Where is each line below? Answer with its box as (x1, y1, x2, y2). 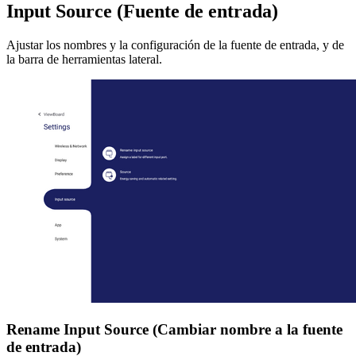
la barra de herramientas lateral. (6, 52, 162, 66)
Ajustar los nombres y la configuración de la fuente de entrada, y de (6, 37, 344, 52)
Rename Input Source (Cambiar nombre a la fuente (6, 320, 342, 338)
